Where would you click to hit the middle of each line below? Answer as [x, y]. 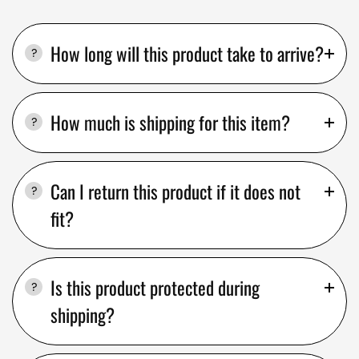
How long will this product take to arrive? [187, 53]
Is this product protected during [155, 287]
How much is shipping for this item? [170, 122]
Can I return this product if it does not [175, 191]
